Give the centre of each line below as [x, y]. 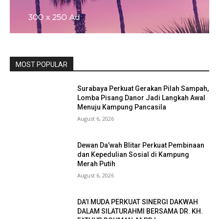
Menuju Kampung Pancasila [122, 107]
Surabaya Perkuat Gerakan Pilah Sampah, [143, 89]
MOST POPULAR [42, 65]
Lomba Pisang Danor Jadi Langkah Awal [142, 98]
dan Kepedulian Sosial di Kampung [133, 155]
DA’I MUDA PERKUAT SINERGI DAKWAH [138, 202]
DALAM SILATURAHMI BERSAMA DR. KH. [140, 211]
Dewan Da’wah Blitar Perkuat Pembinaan [141, 145]
